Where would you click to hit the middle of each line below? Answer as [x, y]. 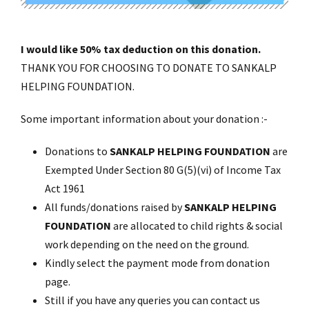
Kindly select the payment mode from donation [157, 263]
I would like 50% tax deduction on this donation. [141, 49]
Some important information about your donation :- [144, 119]
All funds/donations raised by [114, 207]
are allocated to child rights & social [197, 226]
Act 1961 [65, 189]
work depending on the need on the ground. [147, 245]
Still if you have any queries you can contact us [152, 300]
